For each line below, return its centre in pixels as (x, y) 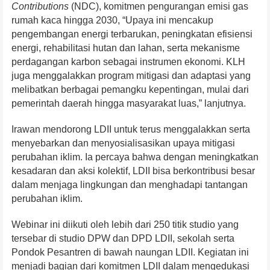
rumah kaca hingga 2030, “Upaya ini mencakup (112, 20)
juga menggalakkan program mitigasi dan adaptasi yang (131, 76)
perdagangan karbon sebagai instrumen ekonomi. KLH (128, 62)
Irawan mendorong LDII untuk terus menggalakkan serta (131, 130)
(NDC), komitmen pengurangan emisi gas (159, 7)
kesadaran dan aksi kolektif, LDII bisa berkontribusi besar (133, 171)
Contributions (40, 7)
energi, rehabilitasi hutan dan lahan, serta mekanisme (126, 48)
